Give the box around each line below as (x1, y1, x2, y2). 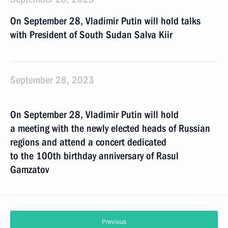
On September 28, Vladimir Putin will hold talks (10, 15, 201, 27)
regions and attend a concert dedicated (10, 136, 166, 148)
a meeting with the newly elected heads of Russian (10, 122, 210, 134)
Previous (102, 217, 126, 226)
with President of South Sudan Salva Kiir (10, 28, 173, 41)
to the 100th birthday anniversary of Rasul (10, 150, 179, 162)
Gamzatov (10, 163, 49, 176)
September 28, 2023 (10, 74, 94, 86)
